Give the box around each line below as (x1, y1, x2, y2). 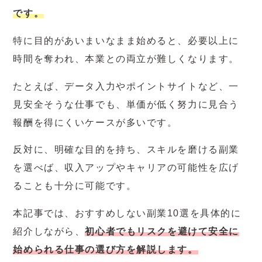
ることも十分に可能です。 (13, 181, 137, 191)
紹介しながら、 (13, 226, 85, 237)
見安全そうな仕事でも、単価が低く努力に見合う (13, 99, 239, 109)
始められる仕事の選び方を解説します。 (13, 244, 198, 255)
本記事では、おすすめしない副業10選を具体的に (13, 208, 242, 219)
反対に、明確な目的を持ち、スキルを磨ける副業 (13, 144, 239, 155)
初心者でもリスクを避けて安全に (85, 226, 239, 237)
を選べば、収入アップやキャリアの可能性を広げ (13, 163, 239, 173)
